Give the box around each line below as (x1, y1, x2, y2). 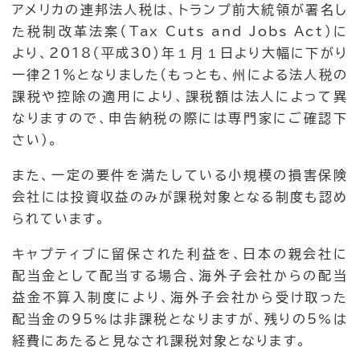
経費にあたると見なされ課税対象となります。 (12, 334, 307, 348)
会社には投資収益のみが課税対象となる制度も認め (12, 190, 348, 204)
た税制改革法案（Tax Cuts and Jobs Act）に (12, 25, 348, 39)
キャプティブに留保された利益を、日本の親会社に (12, 247, 348, 261)
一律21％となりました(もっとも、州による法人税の (12, 68, 348, 82)
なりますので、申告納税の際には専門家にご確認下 (12, 112, 348, 125)
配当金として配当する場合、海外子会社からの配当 (12, 269, 348, 283)
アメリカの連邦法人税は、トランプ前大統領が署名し (12, 3, 348, 17)
